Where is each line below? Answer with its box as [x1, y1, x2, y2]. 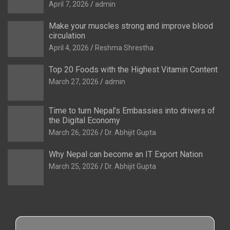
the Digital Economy [49, 116, 120, 125]
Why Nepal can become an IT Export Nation [49, 149, 203, 159]
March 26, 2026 [49, 128, 99, 137]
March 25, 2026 [49, 162, 99, 170]
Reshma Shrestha [95, 44, 154, 52]
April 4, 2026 [49, 44, 89, 52]
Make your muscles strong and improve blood [49, 21, 213, 31]
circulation [49, 31, 85, 41]
